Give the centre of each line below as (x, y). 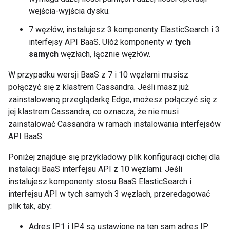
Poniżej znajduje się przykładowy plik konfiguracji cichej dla (114, 157)
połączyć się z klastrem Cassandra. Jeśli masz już (99, 87)
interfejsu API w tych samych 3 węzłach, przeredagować (109, 194)
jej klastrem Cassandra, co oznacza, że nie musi (93, 112)
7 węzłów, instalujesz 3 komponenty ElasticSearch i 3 (124, 30)
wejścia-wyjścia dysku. (69, 11)
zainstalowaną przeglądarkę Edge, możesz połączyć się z (113, 99)
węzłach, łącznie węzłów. (104, 54)
